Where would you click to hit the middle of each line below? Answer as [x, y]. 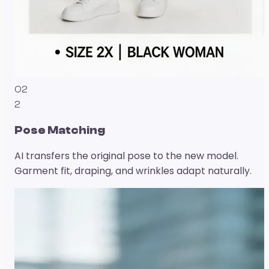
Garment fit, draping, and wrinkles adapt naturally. [133, 171]
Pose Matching [60, 130]
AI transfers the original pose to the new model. [126, 156]
